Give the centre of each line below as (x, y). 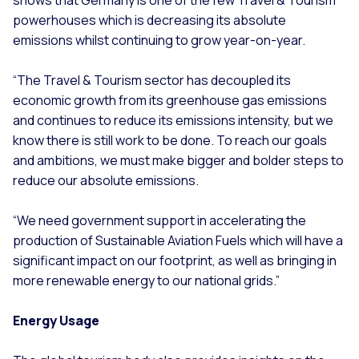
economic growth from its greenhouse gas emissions (170, 100)
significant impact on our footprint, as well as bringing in (175, 260)
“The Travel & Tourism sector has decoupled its (152, 80)
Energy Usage (56, 320)
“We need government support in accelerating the (159, 220)
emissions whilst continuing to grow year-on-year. (159, 40)
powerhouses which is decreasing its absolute (149, 20)
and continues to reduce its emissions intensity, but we (173, 120)
